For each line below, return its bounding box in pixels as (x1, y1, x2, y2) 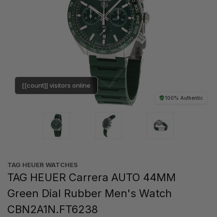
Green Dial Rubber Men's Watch (7, 186, 172, 200)
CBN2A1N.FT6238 (7, 202, 98, 216)
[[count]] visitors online (22, 81, 91, 89)
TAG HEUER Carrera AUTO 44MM (7, 170, 176, 184)
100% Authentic (165, 94, 203, 101)
